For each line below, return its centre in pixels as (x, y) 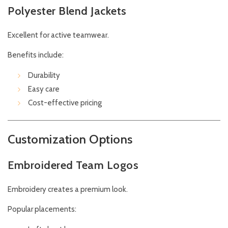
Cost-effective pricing (65, 103)
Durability (44, 76)
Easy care (44, 89)
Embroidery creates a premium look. (68, 190)
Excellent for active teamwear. (58, 35)
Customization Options (70, 139)
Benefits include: (36, 55)
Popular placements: (42, 209)
